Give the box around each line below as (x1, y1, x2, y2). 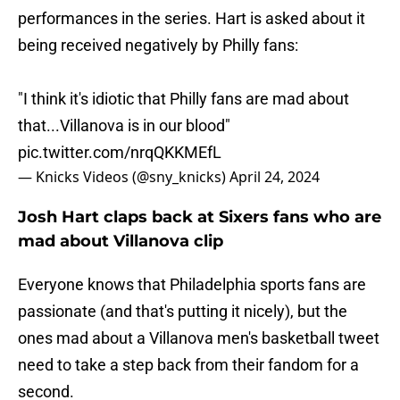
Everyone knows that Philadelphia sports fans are (18, 275, 366, 295)
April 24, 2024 (229, 167, 320, 187)
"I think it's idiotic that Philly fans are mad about (18, 89, 349, 109)
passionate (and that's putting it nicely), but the (18, 302, 347, 321)
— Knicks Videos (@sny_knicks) (18, 167, 229, 187)
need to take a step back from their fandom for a (18, 355, 359, 375)
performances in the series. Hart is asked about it (18, 9, 365, 29)
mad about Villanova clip (18, 231, 223, 252)
